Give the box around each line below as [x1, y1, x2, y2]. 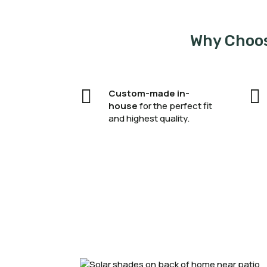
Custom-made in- [108, 87, 190, 100]
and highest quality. [108, 112, 190, 125]
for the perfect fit [137, 100, 212, 113]
